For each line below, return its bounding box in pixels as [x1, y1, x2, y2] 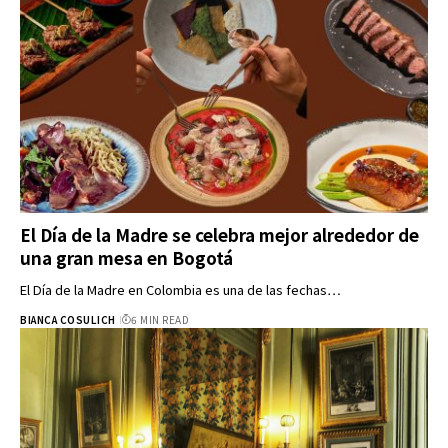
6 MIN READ [131, 312, 189, 328]
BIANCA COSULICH [20, 312, 116, 328]
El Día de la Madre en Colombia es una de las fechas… [20, 280, 341, 300]
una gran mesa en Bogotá [20, 245, 233, 271]
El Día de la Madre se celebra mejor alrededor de [20, 222, 419, 248]
